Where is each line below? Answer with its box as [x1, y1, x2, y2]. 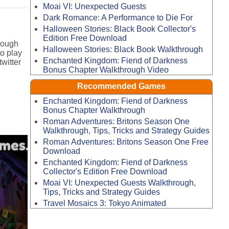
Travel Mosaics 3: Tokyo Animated [42, 198, 166, 208]
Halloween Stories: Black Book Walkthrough [42, 44, 203, 54]
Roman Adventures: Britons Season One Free [42, 138, 209, 147]
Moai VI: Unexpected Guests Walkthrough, [42, 178, 196, 187]
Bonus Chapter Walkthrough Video [42, 65, 169, 74]
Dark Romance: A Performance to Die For [42, 13, 193, 22]
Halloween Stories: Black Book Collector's [42, 24, 196, 33]
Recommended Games [77, 82, 166, 91]
